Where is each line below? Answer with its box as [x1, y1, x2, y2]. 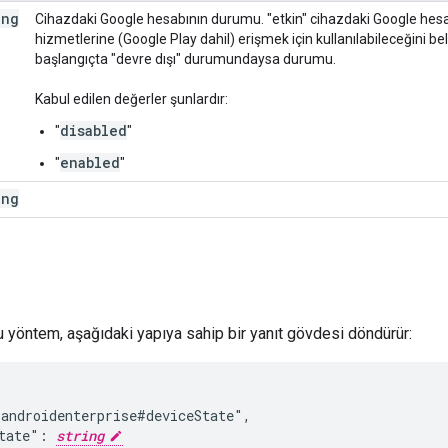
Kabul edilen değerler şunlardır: [35, 90, 228, 107]
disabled [60, 120, 127, 140]
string [56, 425, 104, 445]
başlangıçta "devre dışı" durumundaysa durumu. [35, 50, 336, 67]
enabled [60, 152, 120, 172]
